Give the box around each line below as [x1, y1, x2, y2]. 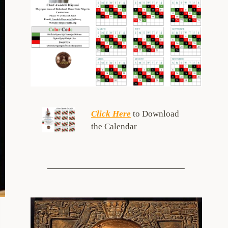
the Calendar [91, 122, 137, 131]
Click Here [91, 109, 131, 119]
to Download [131, 109, 180, 119]
